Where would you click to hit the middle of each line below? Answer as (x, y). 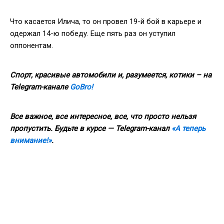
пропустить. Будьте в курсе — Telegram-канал (91, 128)
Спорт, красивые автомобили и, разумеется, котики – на (111, 75)
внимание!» (31, 140)
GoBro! (81, 87)
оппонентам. (31, 45)
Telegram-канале (40, 87)
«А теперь (188, 128)
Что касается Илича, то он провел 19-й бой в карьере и (106, 21)
